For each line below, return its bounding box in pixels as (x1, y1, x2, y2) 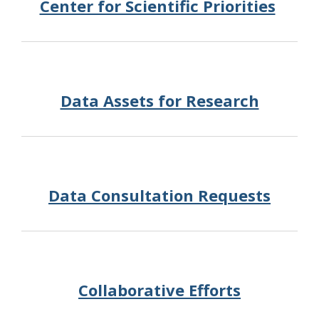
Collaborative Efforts (78, 279, 241, 300)
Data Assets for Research (60, 90, 259, 111)
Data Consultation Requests (48, 184, 271, 206)
